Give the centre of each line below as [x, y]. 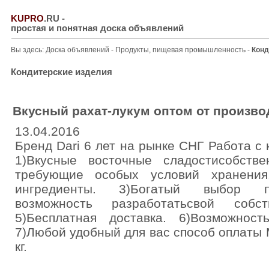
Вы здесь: [28, 50]
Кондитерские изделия [62, 72]
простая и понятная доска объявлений [97, 28]
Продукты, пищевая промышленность [181, 50]
